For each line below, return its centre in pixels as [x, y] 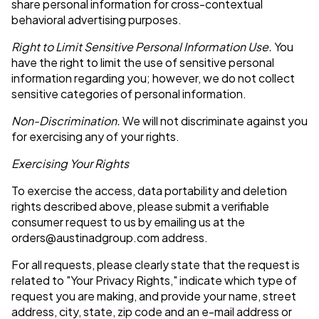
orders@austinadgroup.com [85, 238]
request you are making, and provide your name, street [154, 296]
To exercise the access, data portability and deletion [149, 191]
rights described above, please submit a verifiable [140, 206]
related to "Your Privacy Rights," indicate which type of [154, 281]
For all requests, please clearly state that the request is [156, 265]
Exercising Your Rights [70, 164]
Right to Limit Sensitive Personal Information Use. [142, 47]
